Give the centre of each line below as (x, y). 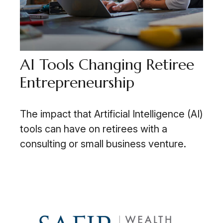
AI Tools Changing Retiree (107, 65)
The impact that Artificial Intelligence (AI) (111, 114)
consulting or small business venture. (103, 144)
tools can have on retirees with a (94, 129)
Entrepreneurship (77, 83)
